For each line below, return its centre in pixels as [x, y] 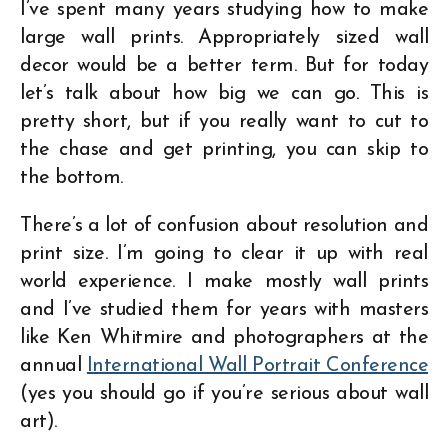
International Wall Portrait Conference [257, 365]
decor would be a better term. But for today [224, 65]
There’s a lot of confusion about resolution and [224, 225]
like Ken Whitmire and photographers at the [224, 337]
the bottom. [71, 177]
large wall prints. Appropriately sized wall [224, 37]
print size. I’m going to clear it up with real [224, 253]
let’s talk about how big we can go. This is [224, 93]
